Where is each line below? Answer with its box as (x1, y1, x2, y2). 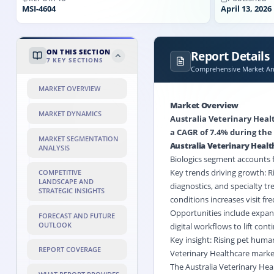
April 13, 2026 (220, 3, 272, 15)
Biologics (169, 153, 202, 165)
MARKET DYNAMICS (38, 108, 102, 118)
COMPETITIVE (38, 168, 81, 177)
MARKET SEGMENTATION (38, 133, 119, 143)
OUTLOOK (38, 220, 72, 229)
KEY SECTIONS (50, 56, 103, 65)
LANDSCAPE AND (38, 177, 94, 187)
